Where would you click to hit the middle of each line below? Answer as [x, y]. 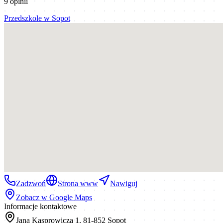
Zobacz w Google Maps [54, 197]
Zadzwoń [31, 183]
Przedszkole [23, 18]
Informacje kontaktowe [40, 206]
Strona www [78, 183]
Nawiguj [124, 183]
